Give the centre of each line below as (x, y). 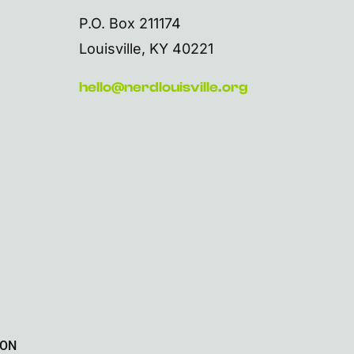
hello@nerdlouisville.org (163, 88)
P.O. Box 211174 (130, 24)
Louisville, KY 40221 (146, 49)
